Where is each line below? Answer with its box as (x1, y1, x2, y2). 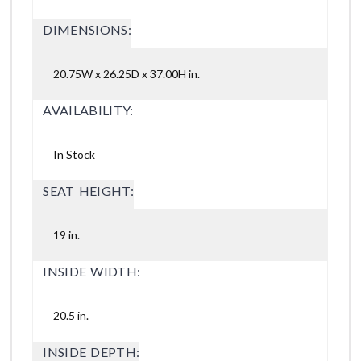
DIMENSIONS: (43, 22, 131, 38)
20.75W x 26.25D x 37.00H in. (53, 67, 201, 81)
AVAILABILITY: (43, 102, 134, 118)
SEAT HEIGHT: (43, 183, 134, 199)
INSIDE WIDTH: (43, 263, 141, 280)
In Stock (53, 147, 96, 162)
